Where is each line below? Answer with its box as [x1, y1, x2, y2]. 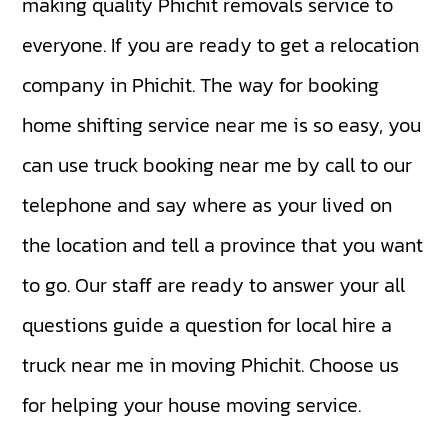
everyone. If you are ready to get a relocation [22, 30, 420, 61]
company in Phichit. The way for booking [22, 70, 380, 101]
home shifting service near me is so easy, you [22, 110, 422, 141]
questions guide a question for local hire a [22, 310, 393, 341]
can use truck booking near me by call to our [22, 150, 413, 181]
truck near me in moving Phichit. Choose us [22, 350, 400, 381]
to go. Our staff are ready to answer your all [22, 270, 406, 301]
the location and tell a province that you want [22, 230, 424, 261]
